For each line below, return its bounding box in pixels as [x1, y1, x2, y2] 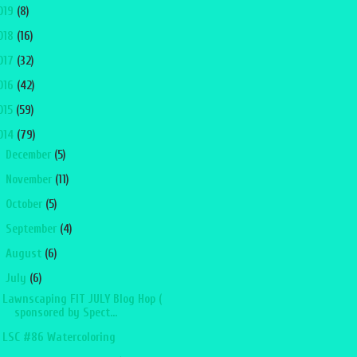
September [5, 222, 60, 237]
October [5, 198, 45, 212]
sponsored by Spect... [14, 305, 117, 320]
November [5, 173, 55, 187]
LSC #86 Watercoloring [2, 330, 116, 344]
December [5, 148, 54, 163]
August [5, 247, 45, 261]
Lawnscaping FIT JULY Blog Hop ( [2, 292, 162, 306]
